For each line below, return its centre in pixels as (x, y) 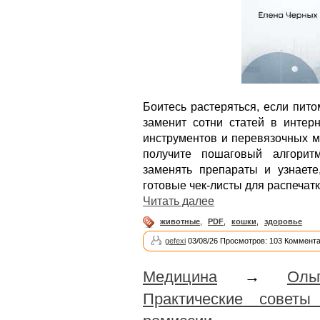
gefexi (175, 241)
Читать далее (179, 201)
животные (180, 222)
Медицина (180, 277)
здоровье (283, 222)
